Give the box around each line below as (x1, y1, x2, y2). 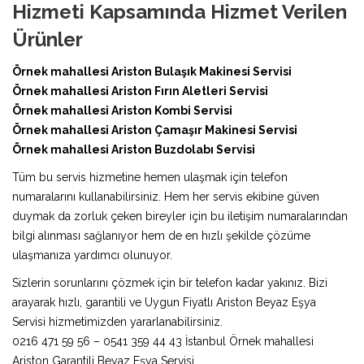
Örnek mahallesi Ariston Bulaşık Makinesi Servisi (12, 64, 292, 78)
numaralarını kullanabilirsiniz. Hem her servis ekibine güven (12, 189, 319, 203)
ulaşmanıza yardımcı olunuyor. (12, 248, 172, 262)
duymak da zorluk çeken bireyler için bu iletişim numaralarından (12, 209, 348, 223)
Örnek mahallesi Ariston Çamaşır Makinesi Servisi (12, 123, 297, 136)
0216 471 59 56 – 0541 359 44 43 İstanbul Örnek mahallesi (12, 334, 314, 348)
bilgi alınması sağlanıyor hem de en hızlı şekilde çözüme (12, 228, 310, 242)
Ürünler (12, 27, 83, 51)
